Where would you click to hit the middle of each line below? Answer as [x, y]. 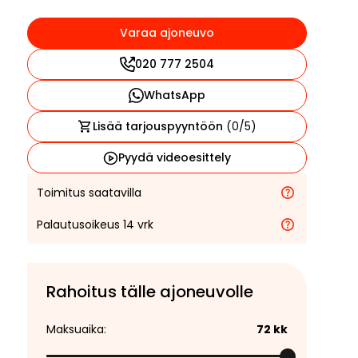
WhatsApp [174, 95]
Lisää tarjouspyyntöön [159, 126]
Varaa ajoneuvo [167, 33]
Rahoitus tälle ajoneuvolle [150, 292]
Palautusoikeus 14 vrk [95, 224]
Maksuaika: [76, 329]
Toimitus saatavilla [89, 192]
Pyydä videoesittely [174, 157]
